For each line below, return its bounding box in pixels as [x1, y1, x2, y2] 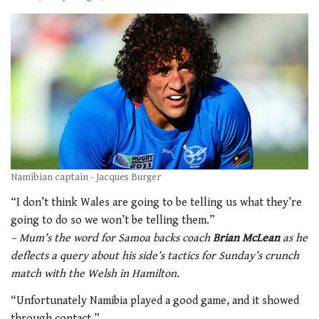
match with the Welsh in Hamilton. [11, 267, 179, 281]
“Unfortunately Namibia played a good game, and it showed [11, 293, 299, 308]
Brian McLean [213, 231, 280, 246]
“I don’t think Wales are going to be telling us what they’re [11, 196, 302, 210]
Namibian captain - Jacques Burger [11, 171, 161, 183]
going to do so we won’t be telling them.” [11, 214, 215, 228]
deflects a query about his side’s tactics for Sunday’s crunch [11, 249, 299, 263]
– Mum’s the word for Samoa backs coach [11, 231, 213, 246]
